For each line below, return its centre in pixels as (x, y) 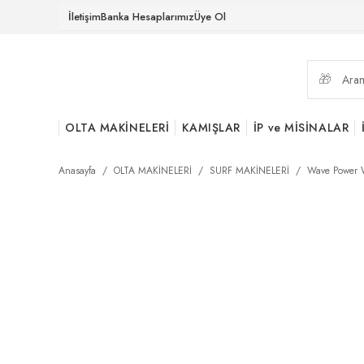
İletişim (84, 17)
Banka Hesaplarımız (147, 17)
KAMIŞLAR (211, 128)
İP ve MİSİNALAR (301, 128)
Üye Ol (210, 17)
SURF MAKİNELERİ (249, 171)
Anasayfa (77, 171)
